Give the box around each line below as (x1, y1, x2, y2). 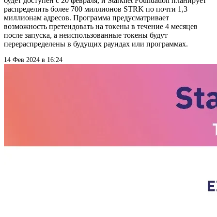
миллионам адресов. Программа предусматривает (4, 14, 169, 22)
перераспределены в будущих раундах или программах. (4, 40, 188, 48)
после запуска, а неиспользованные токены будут (4, 31, 168, 40)
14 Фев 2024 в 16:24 (4, 56, 62, 64)
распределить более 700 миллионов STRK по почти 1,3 (4, 5, 187, 14)
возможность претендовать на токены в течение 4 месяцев (4, 22, 198, 31)
